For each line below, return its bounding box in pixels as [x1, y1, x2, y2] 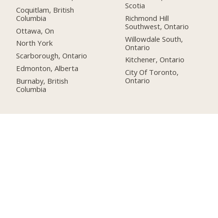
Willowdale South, [125, 34, 183, 44]
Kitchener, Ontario [125, 54, 185, 65]
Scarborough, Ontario [16, 51, 88, 61]
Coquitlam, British [16, 4, 74, 15]
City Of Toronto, [125, 67, 179, 77]
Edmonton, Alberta [16, 63, 79, 73]
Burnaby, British [16, 76, 69, 86]
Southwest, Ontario [125, 21, 189, 31]
